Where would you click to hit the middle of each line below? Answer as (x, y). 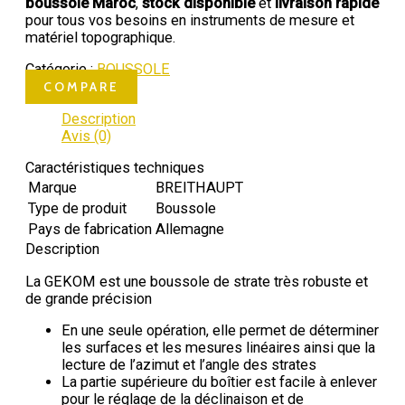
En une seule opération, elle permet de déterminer (220, 331)
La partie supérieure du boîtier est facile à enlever (219, 382)
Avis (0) (86, 136)
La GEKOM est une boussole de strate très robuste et (197, 281)
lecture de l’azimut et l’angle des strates (189, 365)
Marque (52, 188)
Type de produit (77, 209)
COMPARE (81, 87)
